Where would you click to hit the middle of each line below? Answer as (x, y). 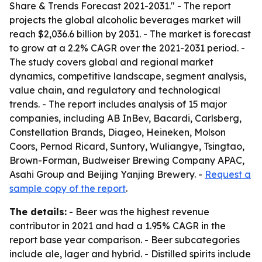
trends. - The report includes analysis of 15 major (118, 104)
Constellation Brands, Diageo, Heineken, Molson (118, 132)
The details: (38, 212)
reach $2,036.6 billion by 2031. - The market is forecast (130, 34)
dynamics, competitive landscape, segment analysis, (128, 76)
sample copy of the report (68, 188)
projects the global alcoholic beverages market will (125, 20)
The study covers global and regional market (111, 62)
